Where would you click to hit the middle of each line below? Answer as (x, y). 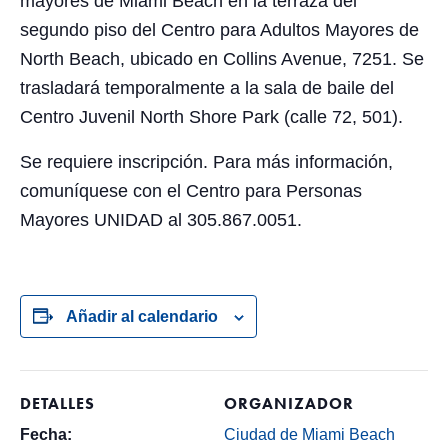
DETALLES (57, 403)
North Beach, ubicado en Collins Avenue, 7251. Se (222, 59)
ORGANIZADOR (289, 403)
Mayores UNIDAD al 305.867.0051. (161, 220)
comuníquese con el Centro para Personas (191, 191)
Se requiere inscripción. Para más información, (206, 162)
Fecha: (46, 434)
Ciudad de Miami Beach (309, 434)
